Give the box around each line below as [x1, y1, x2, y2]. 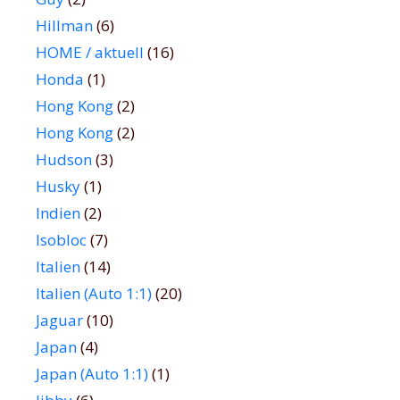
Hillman [36, 15, 93, 37]
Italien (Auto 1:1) [36, 283, 152, 304]
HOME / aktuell [36, 42, 144, 63]
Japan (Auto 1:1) [36, 363, 148, 385]
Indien [36, 203, 80, 224]
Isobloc [36, 229, 87, 251]
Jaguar [36, 310, 83, 331]
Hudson [36, 149, 92, 171]
